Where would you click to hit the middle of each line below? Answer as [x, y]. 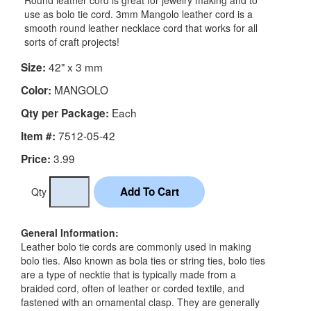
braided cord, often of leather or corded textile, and [133, 288]
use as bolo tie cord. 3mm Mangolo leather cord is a [138, 14]
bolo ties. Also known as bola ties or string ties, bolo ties [143, 261]
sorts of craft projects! [72, 42]
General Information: [70, 233]
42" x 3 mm [74, 67]
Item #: [38, 136]
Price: [36, 159]
